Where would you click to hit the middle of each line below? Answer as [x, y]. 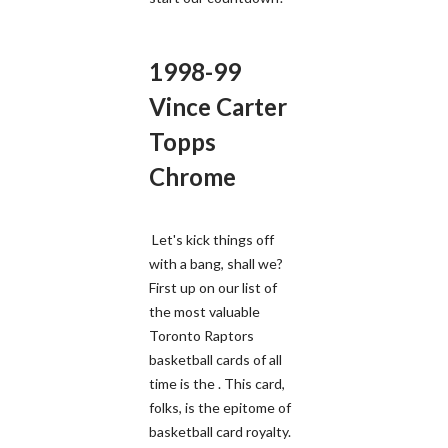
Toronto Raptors [201, 335]
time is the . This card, [217, 383]
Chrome [192, 176]
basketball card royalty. [220, 431]
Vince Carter [218, 106]
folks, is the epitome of [220, 407]
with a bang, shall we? [216, 263]
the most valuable [204, 311]
